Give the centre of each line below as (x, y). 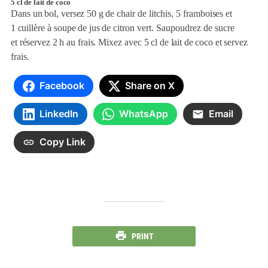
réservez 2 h (43, 42)
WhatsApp (143, 114)
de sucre (219, 28)
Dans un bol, (36, 13)
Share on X (150, 86)
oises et (219, 13)
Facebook (62, 86)
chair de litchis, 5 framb (161, 13)
